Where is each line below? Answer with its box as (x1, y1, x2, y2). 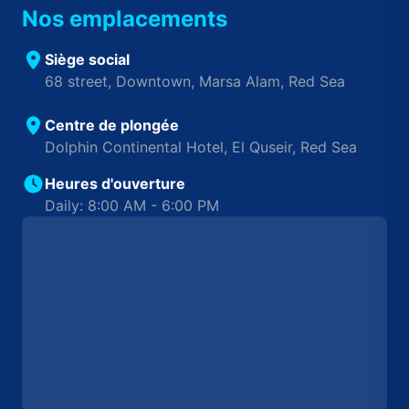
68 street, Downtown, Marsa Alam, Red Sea (45, 71, 345, 90)
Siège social (45, 49, 130, 68)
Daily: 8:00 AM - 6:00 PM (45, 195, 219, 215)
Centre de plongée (45, 115, 179, 134)
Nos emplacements (22, 5, 227, 32)
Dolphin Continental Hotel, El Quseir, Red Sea (45, 137, 357, 156)
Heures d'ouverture (45, 173, 185, 193)
